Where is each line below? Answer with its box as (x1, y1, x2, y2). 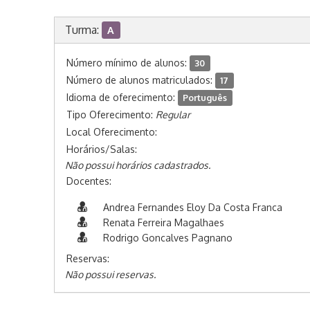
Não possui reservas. (64, 268, 156, 280)
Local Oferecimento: (66, 126, 157, 138)
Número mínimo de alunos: (66, 57, 190, 69)
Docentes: (66, 175, 111, 187)
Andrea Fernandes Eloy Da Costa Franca (102, 201, 282, 213)
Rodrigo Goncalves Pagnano (102, 232, 232, 244)
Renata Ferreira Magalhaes (102, 217, 224, 228)
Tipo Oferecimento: (66, 109, 156, 120)
